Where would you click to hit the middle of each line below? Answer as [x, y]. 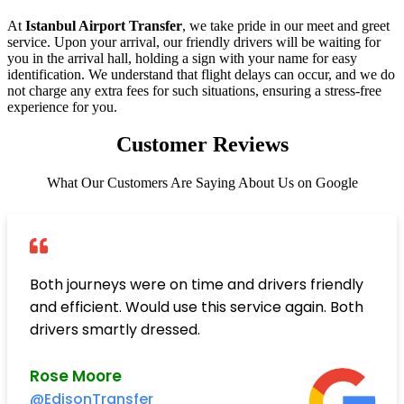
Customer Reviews [202, 145]
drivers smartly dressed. [115, 330]
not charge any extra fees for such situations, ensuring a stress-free [194, 90]
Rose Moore [76, 376]
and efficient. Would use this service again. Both [197, 308]
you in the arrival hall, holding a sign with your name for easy [182, 58]
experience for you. [62, 106]
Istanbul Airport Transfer [104, 25]
